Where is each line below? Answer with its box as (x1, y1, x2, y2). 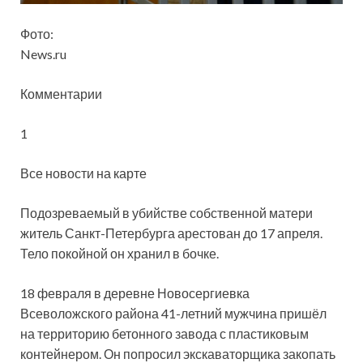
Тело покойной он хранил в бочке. (20, 245, 219, 261)
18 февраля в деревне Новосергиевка (20, 284, 250, 301)
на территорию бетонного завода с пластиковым (20, 325, 309, 341)
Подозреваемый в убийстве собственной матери (20, 204, 313, 220)
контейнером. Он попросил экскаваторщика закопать (20, 345, 335, 361)
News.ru (20, 45, 66, 62)
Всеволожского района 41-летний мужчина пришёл (20, 305, 327, 321)
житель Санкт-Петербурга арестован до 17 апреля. (20, 224, 322, 241)
